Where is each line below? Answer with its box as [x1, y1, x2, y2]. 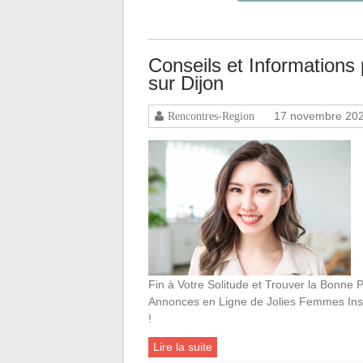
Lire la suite [153, 340, 212, 353]
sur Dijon [148, 71, 224, 94]
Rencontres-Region [168, 109, 254, 122]
